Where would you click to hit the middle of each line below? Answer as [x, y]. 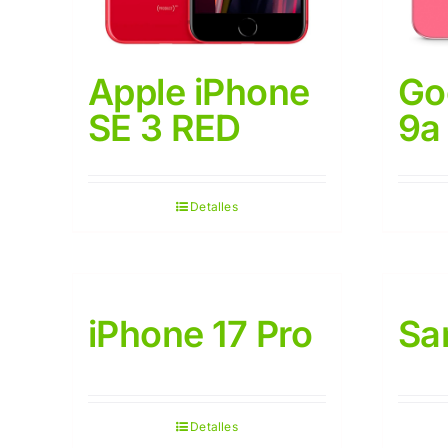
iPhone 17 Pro [200, 334]
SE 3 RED [164, 128]
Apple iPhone [199, 92]
